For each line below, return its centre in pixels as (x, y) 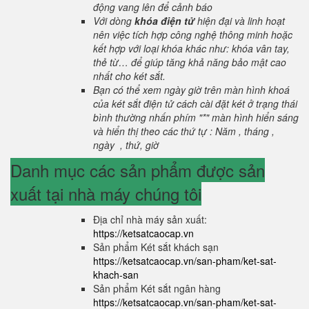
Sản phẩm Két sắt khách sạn (156, 247)
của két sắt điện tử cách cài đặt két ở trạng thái (195, 103)
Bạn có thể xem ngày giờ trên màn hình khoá (191, 90)
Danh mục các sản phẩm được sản (138, 170)
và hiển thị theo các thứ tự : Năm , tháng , (184, 131)
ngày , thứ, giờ (127, 145)
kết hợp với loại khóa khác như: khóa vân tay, (191, 48)
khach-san (116, 275)
